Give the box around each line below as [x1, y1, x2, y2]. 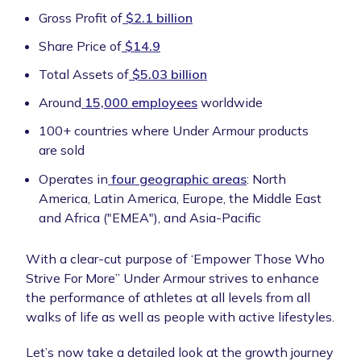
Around [39, 94, 81, 111]
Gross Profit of [39, 9, 122, 26]
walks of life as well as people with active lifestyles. [26, 308, 334, 325]
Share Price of [39, 37, 122, 54]
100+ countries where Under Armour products [39, 122, 309, 139]
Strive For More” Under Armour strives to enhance [26, 269, 319, 286]
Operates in [39, 170, 108, 187]
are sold [39, 142, 85, 159]
